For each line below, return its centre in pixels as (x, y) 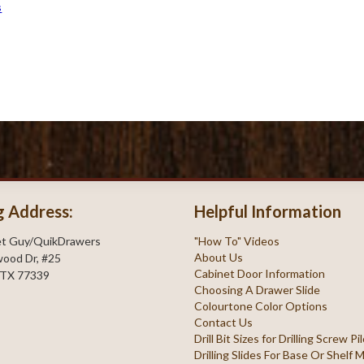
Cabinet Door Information (260, 273)
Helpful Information (268, 211)
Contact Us (224, 322)
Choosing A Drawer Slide (258, 290)
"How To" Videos (237, 241)
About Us (219, 257)
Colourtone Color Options (261, 306)
